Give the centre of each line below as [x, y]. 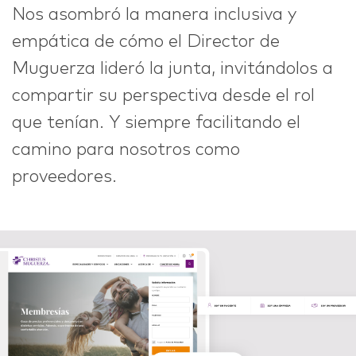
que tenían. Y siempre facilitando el [156, 123]
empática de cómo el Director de [146, 42]
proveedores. [64, 177]
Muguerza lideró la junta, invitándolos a [172, 69]
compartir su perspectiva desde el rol [163, 96]
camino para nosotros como [126, 150]
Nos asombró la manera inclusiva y [154, 15]
